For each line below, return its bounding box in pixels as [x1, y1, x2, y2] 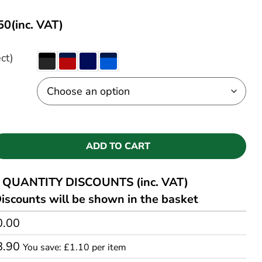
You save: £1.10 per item [23, 240, 127, 254]
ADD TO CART [86, 139, 151, 153]
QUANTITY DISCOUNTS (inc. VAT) [2, 174, 189, 190]
